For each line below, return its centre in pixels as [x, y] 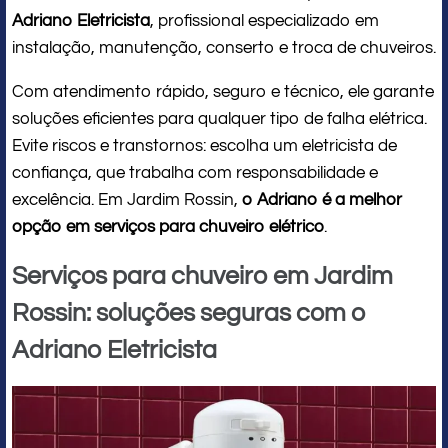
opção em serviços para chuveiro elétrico [168, 227]
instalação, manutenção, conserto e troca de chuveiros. [224, 48]
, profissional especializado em [264, 21]
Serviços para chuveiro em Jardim [202, 276]
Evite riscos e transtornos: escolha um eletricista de [204, 146]
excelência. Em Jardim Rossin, [127, 200]
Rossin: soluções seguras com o [189, 313]
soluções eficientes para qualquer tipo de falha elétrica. [219, 119]
